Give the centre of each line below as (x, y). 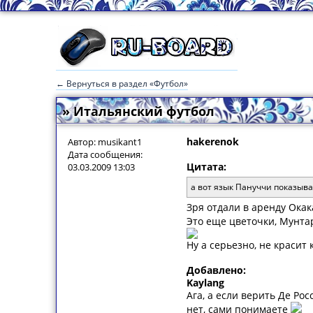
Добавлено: (216, 270)
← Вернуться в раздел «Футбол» (122, 83)
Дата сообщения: (105, 154)
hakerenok (213, 141)
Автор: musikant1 (105, 142)
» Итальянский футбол (138, 111)
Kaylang (205, 283)
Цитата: (206, 167)
